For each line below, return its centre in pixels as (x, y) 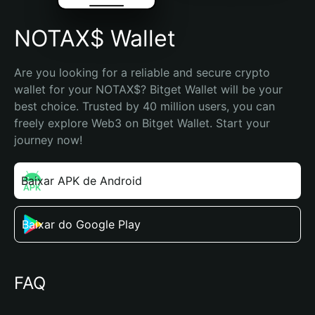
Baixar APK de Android (82, 181)
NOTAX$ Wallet (95, 38)
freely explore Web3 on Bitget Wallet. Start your (142, 123)
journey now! (48, 140)
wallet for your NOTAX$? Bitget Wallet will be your (148, 89)
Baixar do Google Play (81, 224)
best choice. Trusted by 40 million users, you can (144, 106)
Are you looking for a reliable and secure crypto (142, 72)
